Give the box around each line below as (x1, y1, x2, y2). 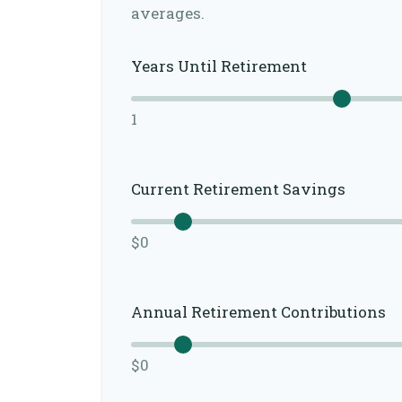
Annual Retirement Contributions (131, 301, 386, 322)
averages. (131, 3, 205, 24)
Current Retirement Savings (131, 178, 345, 199)
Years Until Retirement (131, 55, 307, 76)
